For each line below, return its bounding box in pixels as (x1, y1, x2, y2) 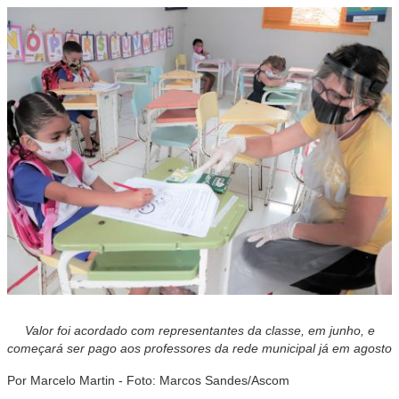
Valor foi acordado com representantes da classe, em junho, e (24, 323, 375, 338)
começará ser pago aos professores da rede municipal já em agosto (7, 341, 392, 356)
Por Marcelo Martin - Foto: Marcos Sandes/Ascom (7, 373, 289, 388)
